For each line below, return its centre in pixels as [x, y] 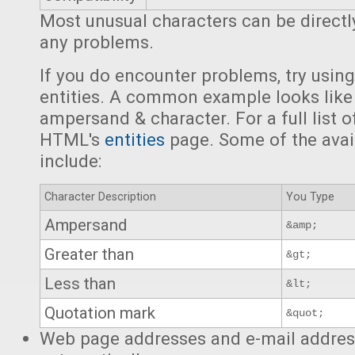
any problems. [97, 42]
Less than [80, 284]
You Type [310, 197]
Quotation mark [100, 313]
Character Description [100, 197]
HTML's [72, 139]
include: [71, 161]
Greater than [89, 254]
